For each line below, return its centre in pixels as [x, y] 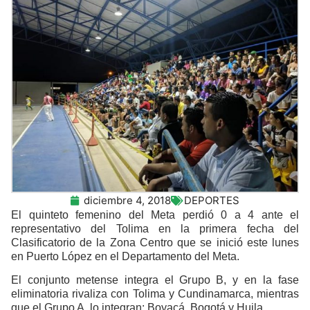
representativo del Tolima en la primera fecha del [155, 228]
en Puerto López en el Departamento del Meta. [125, 256]
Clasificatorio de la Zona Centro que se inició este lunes [155, 242]
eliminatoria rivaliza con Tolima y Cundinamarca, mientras [155, 294]
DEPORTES [212, 200]
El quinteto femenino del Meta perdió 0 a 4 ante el [155, 215]
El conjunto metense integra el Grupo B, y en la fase [155, 280]
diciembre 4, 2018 [127, 200]
